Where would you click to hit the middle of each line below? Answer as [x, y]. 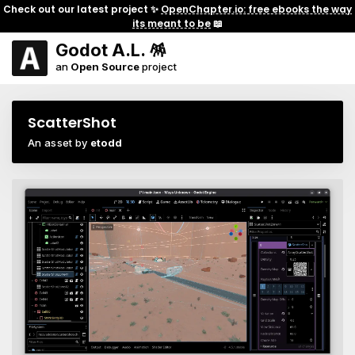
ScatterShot [72, 122]
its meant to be [172, 23]
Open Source [105, 67]
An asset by [59, 143]
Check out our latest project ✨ [82, 9]
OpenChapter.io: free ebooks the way [256, 9]
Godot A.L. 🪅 [111, 50]
